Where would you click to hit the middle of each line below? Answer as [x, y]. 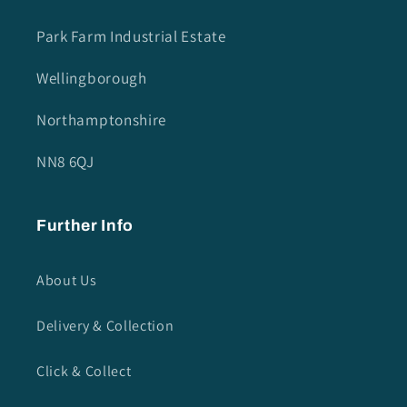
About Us [67, 280]
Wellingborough [92, 77]
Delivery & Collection [105, 325]
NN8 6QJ [65, 162]
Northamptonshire [102, 120]
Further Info [85, 226]
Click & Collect [84, 371]
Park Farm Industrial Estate [131, 35]
